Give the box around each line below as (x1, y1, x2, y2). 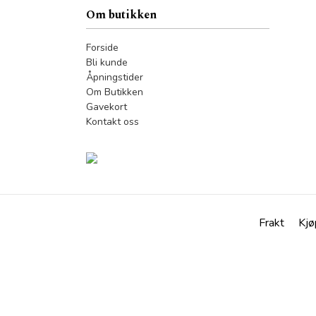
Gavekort (86, 100, 127, 114)
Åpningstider (86, 71, 143, 84)
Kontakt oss (86, 115, 139, 128)
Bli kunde (86, 56, 128, 69)
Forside (86, 41, 119, 54)
